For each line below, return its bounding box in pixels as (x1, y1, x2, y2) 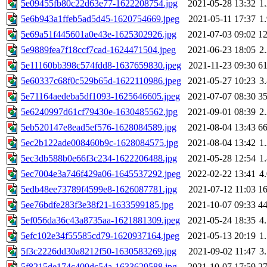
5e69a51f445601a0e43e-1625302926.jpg (21, 29, 176, 40)
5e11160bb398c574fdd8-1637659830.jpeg (21, 60, 181, 71)
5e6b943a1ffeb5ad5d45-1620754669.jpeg (21, 14, 179, 24)
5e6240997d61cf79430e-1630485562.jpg (21, 107, 178, 117)
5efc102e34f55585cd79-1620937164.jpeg (21, 231, 179, 241)
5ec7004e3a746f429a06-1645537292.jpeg (21, 169, 181, 179)
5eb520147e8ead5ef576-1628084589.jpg (21, 122, 176, 133)
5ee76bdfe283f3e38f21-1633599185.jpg (21, 200, 173, 210)
